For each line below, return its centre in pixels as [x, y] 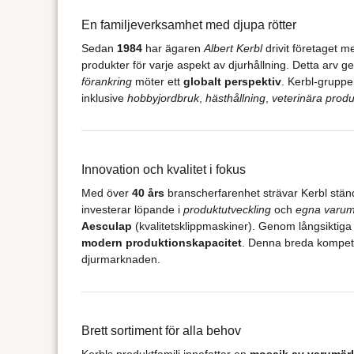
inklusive [104, 98]
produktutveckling [227, 209]
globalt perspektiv [232, 81]
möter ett [157, 81]
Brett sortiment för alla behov [161, 330]
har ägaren [173, 48]
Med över [106, 192]
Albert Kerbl [233, 48]
